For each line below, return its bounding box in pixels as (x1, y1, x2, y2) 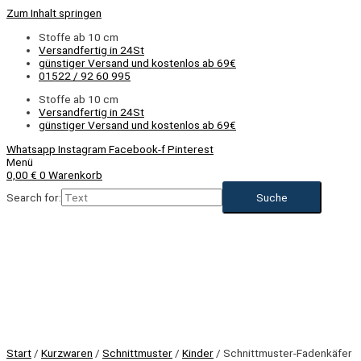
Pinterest (168, 143, 214, 156)
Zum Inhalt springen (6, 6, 102, 19)
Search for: (6, 191, 61, 205)
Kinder (182, 346, 214, 359)
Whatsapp (6, 143, 56, 156)
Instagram (58, 143, 106, 156)
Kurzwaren (41, 346, 93, 359)
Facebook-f (109, 143, 165, 156)
